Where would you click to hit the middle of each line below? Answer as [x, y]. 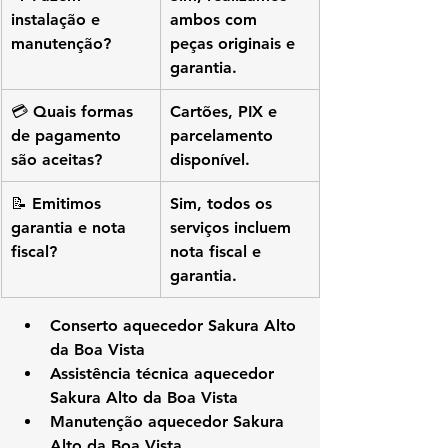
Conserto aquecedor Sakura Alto [175, 325]
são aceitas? [56, 159]
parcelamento [224, 135]
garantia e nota [71, 227]
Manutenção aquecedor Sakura [169, 421]
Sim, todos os [223, 203]
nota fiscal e [218, 251]
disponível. [210, 159]
